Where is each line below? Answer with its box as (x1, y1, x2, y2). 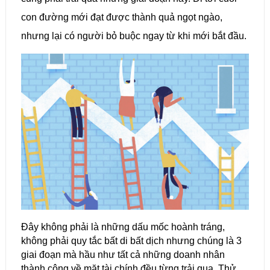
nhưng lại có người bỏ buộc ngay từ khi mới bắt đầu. (20, 31, 246, 42)
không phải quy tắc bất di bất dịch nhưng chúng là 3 (20, 236, 242, 246)
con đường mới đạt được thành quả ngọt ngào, (20, 12, 222, 23)
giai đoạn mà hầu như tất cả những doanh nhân (20, 250, 225, 260)
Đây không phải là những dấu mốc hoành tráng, (20, 222, 225, 233)
